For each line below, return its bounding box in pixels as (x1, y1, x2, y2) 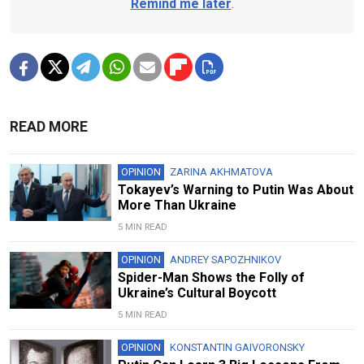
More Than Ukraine (117, 197, 236, 213)
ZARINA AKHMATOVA (169, 165, 273, 178)
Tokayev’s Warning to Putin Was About (117, 181, 353, 197)
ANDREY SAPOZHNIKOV (169, 253, 281, 266)
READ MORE (10, 118, 88, 135)
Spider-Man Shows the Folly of (117, 269, 305, 285)
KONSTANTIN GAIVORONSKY (169, 340, 305, 353)
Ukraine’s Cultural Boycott (117, 284, 276, 301)
